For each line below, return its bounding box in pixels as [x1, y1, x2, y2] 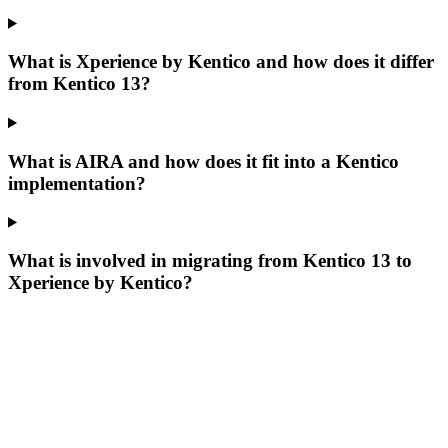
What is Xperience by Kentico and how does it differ [8, 51, 434, 73]
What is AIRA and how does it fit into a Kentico [8, 150, 399, 172]
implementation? [8, 172, 146, 194]
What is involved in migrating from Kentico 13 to [8, 250, 412, 272]
